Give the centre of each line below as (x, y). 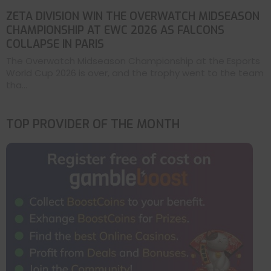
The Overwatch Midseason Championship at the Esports (133, 60)
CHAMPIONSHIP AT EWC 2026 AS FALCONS (115, 30)
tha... (17, 85)
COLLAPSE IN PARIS (55, 44)
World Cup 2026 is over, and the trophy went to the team (135, 73)
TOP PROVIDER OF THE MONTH (93, 124)
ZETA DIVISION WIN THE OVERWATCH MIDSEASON (133, 16)
